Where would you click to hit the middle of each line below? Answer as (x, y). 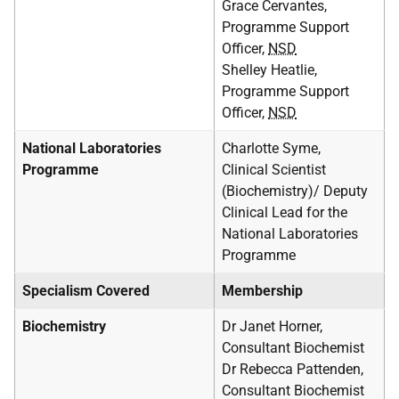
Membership (262, 291)
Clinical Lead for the (285, 212)
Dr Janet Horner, (272, 326)
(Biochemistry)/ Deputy (295, 191)
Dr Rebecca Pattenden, (293, 369)
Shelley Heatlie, (269, 70)
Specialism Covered (86, 291)
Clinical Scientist (274, 170)
